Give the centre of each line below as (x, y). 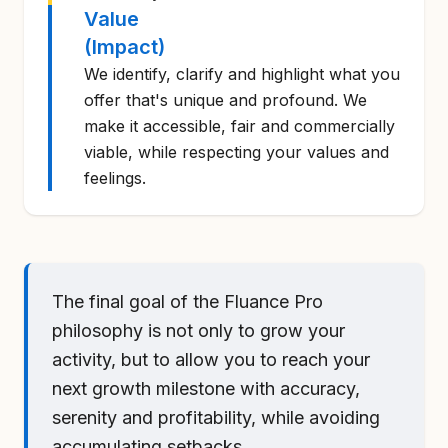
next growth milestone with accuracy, (206, 388)
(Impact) (124, 47)
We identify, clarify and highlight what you (242, 74)
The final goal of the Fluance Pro (187, 301)
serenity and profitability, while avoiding (216, 417)
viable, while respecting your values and (236, 152)
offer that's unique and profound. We (225, 100)
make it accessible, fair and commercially (239, 126)
